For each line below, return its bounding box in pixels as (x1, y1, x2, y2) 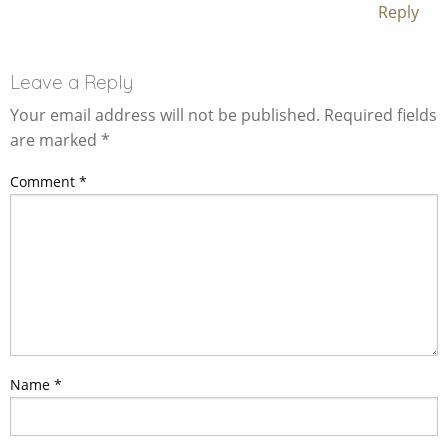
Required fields (324, 104, 437, 127)
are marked (10, 129, 101, 152)
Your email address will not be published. (10, 104, 320, 127)
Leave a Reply (10, 70, 133, 95)
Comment (10, 172, 79, 192)
